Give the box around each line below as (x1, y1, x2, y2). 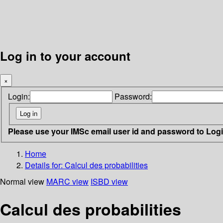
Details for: (25, 159, 65, 171)
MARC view (46, 175, 89, 187)
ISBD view (91, 175, 128, 187)
